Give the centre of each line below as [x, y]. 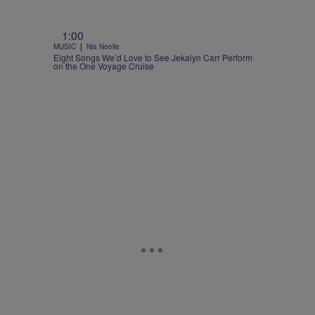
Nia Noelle [103, 46]
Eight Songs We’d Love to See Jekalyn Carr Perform [153, 57]
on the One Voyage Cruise [104, 65]
